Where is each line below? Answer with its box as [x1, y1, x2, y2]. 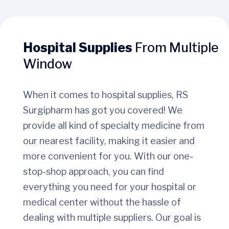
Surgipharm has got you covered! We [23, 105, 182, 116]
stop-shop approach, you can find [23, 166, 164, 177]
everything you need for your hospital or [23, 181, 196, 193]
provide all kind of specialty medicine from [23, 120, 204, 131]
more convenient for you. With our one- [23, 151, 193, 162]
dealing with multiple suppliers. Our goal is [23, 212, 201, 223]
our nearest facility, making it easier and [23, 135, 195, 147]
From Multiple [132, 40, 219, 56]
